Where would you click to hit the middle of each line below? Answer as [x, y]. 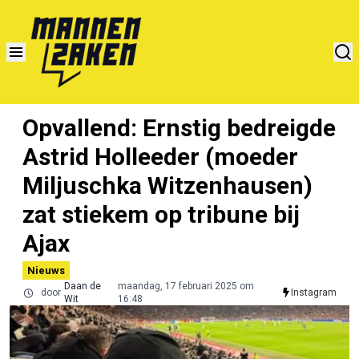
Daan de [83, 286]
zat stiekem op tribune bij [161, 214]
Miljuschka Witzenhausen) [167, 185]
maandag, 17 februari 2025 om [186, 286]
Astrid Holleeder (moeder [160, 156]
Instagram [314, 292]
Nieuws [46, 270]
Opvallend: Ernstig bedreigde [179, 127]
